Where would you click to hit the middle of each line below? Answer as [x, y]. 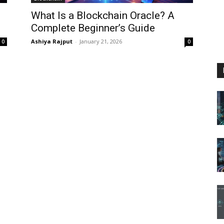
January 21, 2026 [101, 41]
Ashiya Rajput [52, 41]
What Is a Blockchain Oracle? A [103, 15]
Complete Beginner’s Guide [93, 28]
